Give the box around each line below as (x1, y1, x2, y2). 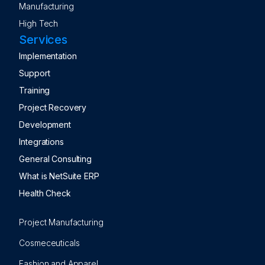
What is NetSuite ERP (19, 170, 99, 181)
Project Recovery (19, 102, 87, 112)
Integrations (19, 136, 64, 147)
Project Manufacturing (19, 216, 104, 227)
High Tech (19, 18, 59, 28)
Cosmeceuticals (19, 237, 80, 248)
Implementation (19, 50, 77, 61)
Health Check (19, 188, 71, 198)
